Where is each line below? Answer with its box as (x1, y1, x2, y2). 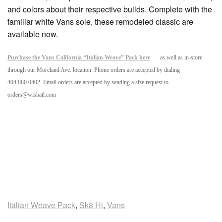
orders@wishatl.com (7, 91, 56, 98)
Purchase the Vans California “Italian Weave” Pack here (7, 54, 150, 61)
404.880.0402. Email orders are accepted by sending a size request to (7, 79, 168, 86)
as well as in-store (160, 54, 202, 61)
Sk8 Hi (79, 199, 103, 211)
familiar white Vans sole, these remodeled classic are (7, 16, 193, 27)
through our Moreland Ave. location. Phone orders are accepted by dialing (7, 66, 180, 73)
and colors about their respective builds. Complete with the (7, 3, 212, 15)
